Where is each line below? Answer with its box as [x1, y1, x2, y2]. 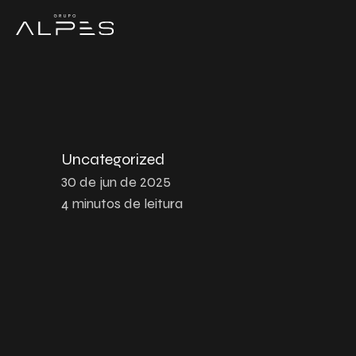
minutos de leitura [72, 195, 183, 212]
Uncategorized [61, 149, 164, 169]
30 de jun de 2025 [61, 173, 171, 191]
